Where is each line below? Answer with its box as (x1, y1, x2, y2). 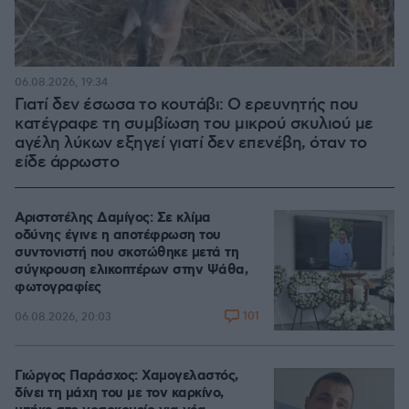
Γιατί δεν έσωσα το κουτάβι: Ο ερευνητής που (15, 95, 359, 116)
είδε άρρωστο (15, 152, 119, 173)
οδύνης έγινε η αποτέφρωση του (15, 226, 221, 246)
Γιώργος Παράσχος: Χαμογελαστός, (15, 367, 238, 386)
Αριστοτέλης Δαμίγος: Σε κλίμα (15, 209, 211, 228)
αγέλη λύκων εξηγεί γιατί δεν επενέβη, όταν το (15, 133, 367, 154)
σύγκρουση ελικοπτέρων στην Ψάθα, (15, 261, 247, 280)
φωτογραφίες (15, 278, 101, 298)
